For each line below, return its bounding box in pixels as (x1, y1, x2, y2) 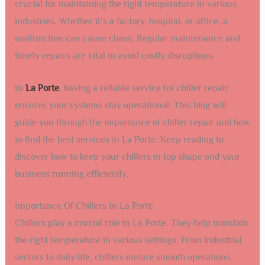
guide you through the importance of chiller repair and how (14, 117, 250, 128)
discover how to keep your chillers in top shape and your (14, 151, 240, 162)
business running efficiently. (14, 168, 129, 179)
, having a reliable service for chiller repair (59, 82, 228, 93)
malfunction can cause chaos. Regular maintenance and (14, 33, 240, 44)
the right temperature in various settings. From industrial (14, 235, 242, 246)
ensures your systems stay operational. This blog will (14, 99, 227, 111)
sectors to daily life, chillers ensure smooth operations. (14, 252, 232, 263)
